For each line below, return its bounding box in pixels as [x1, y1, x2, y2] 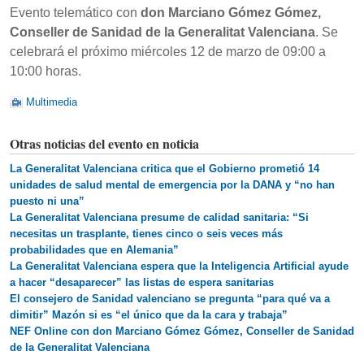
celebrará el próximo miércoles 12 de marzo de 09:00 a [10, 45, 326, 59]
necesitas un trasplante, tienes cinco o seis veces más [10, 227, 283, 240]
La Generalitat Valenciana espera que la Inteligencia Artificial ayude [10, 260, 349, 273]
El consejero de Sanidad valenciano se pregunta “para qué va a [10, 292, 330, 305]
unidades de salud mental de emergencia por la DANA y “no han [10, 179, 335, 192]
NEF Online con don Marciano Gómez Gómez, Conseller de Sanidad [10, 325, 354, 338]
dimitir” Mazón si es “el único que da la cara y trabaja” [10, 309, 288, 322]
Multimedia [26, 96, 77, 109]
